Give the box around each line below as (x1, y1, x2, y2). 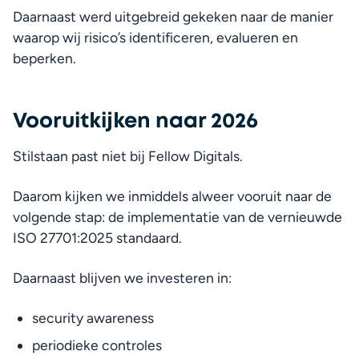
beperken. (13, 50, 76, 67)
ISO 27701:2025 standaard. (13, 229, 182, 246)
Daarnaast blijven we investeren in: (13, 269, 232, 286)
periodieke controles (32, 337, 162, 353)
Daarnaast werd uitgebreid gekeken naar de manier (13, 8, 333, 25)
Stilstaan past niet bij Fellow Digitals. (13, 147, 243, 164)
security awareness (32, 309, 154, 326)
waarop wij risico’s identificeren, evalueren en (13, 29, 298, 46)
